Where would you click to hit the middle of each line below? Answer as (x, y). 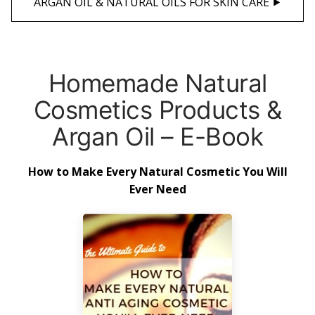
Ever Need (157, 189)
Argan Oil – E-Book (157, 136)
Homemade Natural (157, 83)
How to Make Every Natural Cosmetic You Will (157, 171)
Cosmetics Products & (157, 109)
